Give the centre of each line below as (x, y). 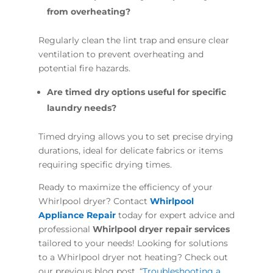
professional (65, 229)
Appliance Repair (77, 215)
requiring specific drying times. (105, 164)
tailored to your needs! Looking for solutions (133, 243)
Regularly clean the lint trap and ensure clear (133, 40)
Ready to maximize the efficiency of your (125, 187)
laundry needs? (81, 108)
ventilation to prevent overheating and (121, 54)
